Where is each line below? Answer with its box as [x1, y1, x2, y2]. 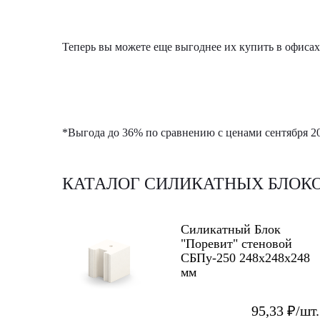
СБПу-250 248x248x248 [181, 250, 310, 265]
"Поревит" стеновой [181, 236, 292, 251]
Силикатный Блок [181, 221, 281, 236]
